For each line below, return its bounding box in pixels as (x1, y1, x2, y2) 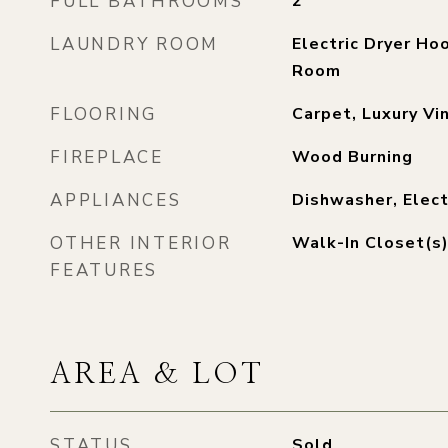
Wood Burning (291, 146, 413, 168)
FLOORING (50, 103, 157, 126)
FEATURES (50, 259, 158, 282)
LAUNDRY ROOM (50, 33, 219, 56)
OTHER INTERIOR (50, 232, 232, 255)
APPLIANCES (50, 189, 182, 212)
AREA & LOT (50, 360, 264, 389)
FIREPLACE (50, 146, 164, 169)
